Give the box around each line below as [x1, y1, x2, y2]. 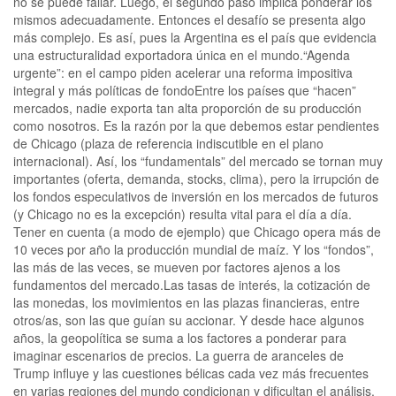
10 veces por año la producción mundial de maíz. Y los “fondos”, [13, 240, 374, 258]
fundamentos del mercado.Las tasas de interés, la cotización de [13, 275, 370, 293]
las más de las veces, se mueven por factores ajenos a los [13, 257, 340, 276]
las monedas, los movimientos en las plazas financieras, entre [13, 293, 360, 311]
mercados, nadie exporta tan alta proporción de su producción [13, 98, 362, 117]
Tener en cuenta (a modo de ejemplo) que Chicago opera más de [13, 222, 381, 240]
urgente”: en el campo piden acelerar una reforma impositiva [13, 63, 353, 81]
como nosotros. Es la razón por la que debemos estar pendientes [13, 116, 379, 134]
